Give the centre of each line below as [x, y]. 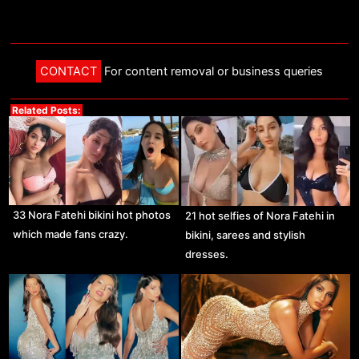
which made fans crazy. [71, 234]
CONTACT [69, 71]
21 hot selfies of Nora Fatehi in [260, 215]
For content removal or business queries [212, 71]
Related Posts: [46, 111]
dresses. [206, 254]
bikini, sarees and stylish [245, 234]
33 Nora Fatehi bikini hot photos [92, 215]
